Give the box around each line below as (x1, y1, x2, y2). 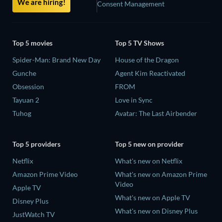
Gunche (12, 69, 36, 78)
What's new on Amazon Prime (115, 169, 207, 178)
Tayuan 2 (12, 96, 39, 105)
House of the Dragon (115, 55, 179, 64)
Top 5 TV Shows (115, 39, 164, 48)
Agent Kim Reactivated (115, 69, 185, 78)
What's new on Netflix (115, 156, 182, 165)
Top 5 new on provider (115, 139, 184, 148)
